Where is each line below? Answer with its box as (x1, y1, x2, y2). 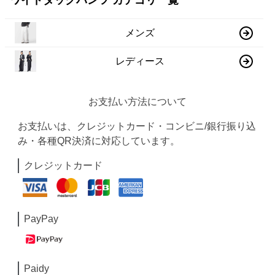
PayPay (24, 213, 59, 224)
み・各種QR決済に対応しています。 (18, 136, 180, 146)
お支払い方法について (88, 96, 187, 107)
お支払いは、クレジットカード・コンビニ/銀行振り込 (18, 121, 257, 131)
